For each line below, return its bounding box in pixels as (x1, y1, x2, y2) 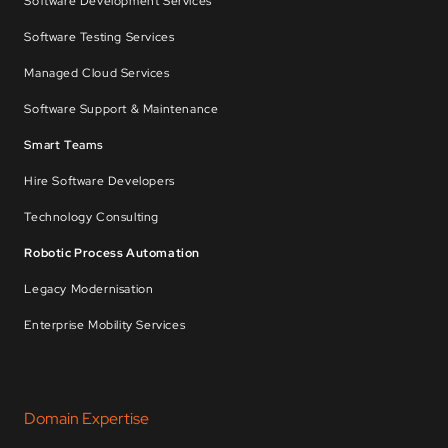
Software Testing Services (24, 28, 175, 45)
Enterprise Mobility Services (24, 316, 186, 333)
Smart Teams (24, 136, 105, 153)
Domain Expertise (24, 407, 150, 429)
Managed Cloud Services (24, 64, 170, 81)
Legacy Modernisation (24, 280, 154, 297)
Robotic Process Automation (24, 244, 201, 261)
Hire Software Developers (24, 172, 175, 189)
